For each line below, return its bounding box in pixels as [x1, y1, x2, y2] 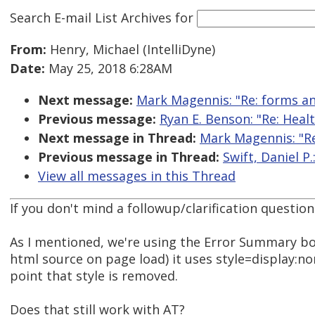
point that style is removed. [10, 267, 178, 285]
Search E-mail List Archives [10, 8, 172, 26]
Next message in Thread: [38, 129, 196, 147]
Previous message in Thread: [38, 148, 219, 166]
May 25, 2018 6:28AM [45, 60, 172, 77]
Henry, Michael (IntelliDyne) [46, 41, 215, 58]
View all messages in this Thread [38, 167, 236, 185]
